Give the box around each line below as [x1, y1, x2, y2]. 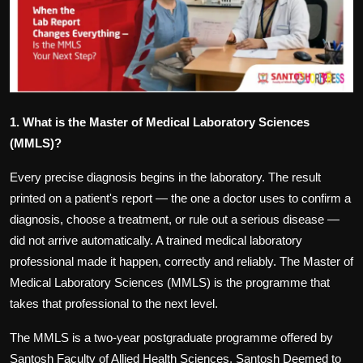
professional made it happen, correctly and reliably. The [10, 254, 300, 269]
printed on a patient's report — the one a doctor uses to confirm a [10, 191, 351, 206]
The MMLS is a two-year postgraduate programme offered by [10, 331, 333, 345]
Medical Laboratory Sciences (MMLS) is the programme [10, 275, 307, 290]
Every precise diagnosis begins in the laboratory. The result [10, 170, 321, 185]
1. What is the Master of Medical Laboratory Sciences [10, 115, 310, 130]
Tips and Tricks [12, 123, 98, 139]
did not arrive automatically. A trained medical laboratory [10, 233, 302, 248]
